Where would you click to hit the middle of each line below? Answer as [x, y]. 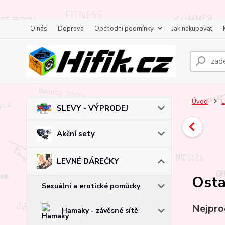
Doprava [71, 29]
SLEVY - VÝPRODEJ [92, 108]
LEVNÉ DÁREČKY [88, 161]
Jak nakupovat [192, 29]
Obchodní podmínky [124, 29]
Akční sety [76, 133]
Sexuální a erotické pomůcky [91, 186]
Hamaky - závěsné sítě [100, 210]
